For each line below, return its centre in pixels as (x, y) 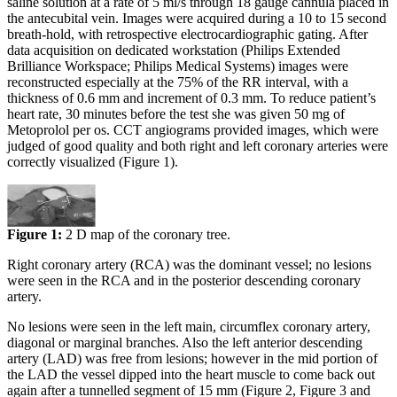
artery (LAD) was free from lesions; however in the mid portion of (192, 359)
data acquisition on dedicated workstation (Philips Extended (174, 51)
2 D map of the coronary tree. (148, 235)
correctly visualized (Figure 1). (93, 162)
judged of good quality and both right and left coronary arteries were (198, 146)
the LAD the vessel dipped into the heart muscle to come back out (191, 375)
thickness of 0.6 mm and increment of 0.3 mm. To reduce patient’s (191, 98)
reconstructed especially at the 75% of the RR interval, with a (178, 82)
